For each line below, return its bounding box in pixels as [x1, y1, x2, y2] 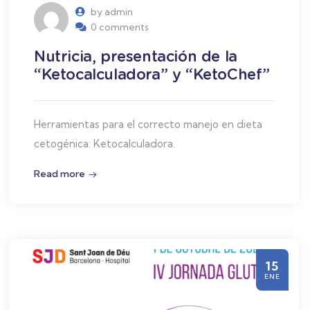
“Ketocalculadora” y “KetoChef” [34, 65, 271, 84]
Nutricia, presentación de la [34, 47, 237, 66]
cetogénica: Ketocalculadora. [34, 137, 175, 151]
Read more [34, 167, 85, 181]
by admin [91, 6, 133, 19]
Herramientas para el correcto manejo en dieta [34, 118, 262, 131]
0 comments [91, 21, 149, 34]
